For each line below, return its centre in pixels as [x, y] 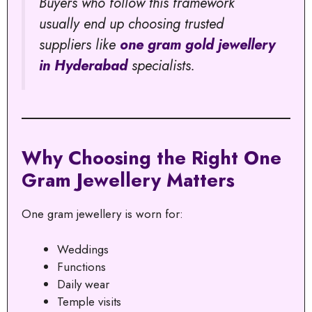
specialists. [161, 66]
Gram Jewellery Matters [128, 180]
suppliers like [79, 45]
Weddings [83, 249]
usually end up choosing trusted [131, 24]
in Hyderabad [83, 66]
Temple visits [89, 301]
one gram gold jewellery [197, 45]
